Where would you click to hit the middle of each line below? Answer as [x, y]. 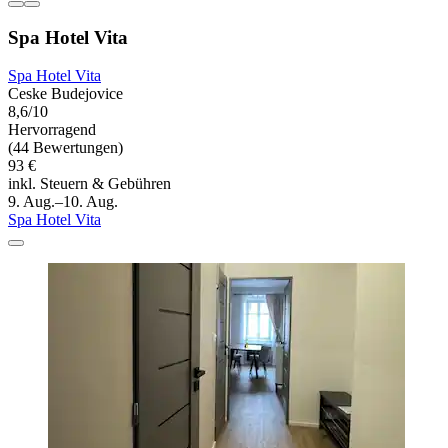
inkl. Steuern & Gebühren [89, 184]
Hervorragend [52, 130]
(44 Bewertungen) [65, 148]
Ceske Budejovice [65, 94]
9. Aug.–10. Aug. [63, 202]
